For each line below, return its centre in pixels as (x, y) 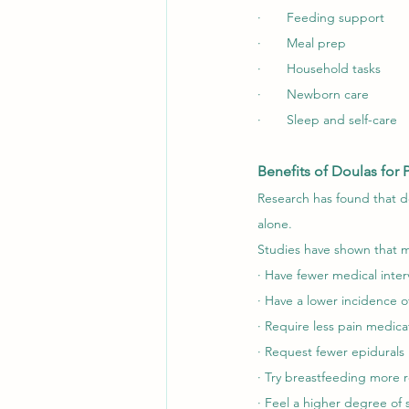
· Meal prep (302, 43)
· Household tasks (319, 69)
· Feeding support (321, 18)
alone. (275, 224)
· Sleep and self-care (327, 120)
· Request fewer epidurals (331, 352)
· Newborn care (313, 94)
